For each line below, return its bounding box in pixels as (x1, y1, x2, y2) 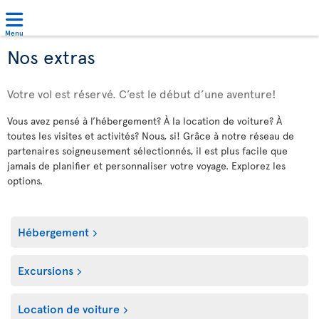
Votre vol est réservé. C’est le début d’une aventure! (7, 85, 276, 101)
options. (7, 174, 43, 187)
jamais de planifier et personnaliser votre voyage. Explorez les (7, 159, 286, 172)
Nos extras (7, 43, 95, 69)
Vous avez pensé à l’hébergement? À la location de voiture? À (7, 114, 282, 127)
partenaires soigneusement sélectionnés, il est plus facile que (7, 144, 288, 157)
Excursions (18, 262, 73, 278)
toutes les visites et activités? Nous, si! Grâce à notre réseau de (7, 129, 294, 142)
